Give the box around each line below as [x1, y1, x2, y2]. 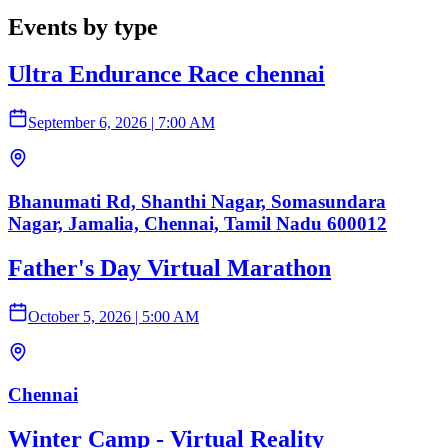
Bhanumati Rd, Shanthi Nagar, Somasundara [8, 190, 386, 212]
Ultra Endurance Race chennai [8, 61, 325, 88]
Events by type [8, 14, 158, 41]
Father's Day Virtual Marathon [8, 254, 331, 281]
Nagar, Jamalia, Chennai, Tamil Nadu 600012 [8, 212, 387, 234]
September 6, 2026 [28, 114, 147, 132]
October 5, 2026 [28, 307, 131, 325]
